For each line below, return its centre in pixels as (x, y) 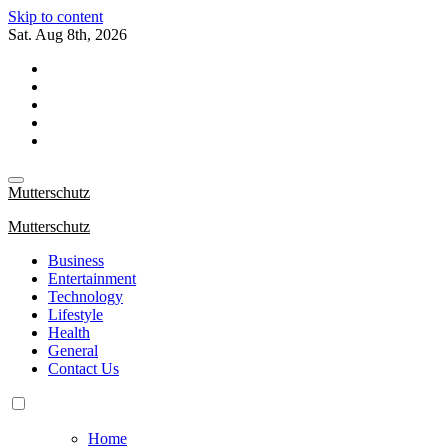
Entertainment (92, 278)
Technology (85, 296)
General (73, 350)
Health (69, 332)
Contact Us (83, 368)
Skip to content (55, 16)
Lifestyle (75, 314)
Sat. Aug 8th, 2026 (67, 34)
